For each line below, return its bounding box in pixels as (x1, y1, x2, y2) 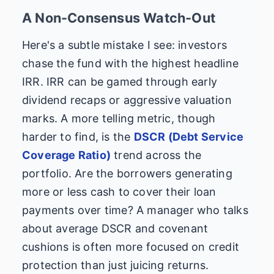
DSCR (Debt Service (133, 130, 244, 144)
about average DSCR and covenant (22, 222, 209, 235)
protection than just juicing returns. (22, 259, 209, 272)
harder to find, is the (22, 130, 134, 144)
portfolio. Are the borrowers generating (22, 167, 232, 180)
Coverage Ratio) (22, 149, 111, 162)
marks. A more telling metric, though (22, 112, 216, 125)
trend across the (111, 149, 202, 162)
